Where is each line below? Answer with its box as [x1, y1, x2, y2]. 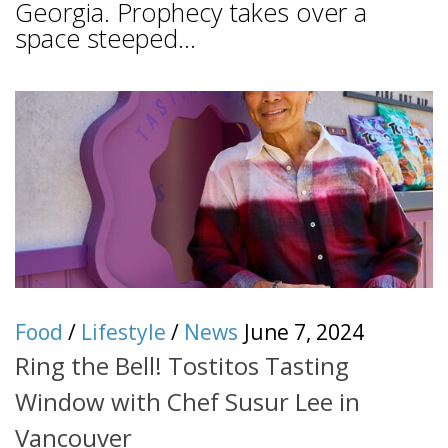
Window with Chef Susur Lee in [15, 384, 360, 418]
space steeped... [15, 20, 196, 55]
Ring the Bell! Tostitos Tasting [15, 348, 349, 382]
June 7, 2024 [244, 317, 364, 346]
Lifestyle [81, 317, 166, 346]
